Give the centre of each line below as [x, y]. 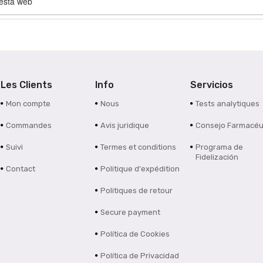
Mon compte [28, 104]
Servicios [212, 85]
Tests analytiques [228, 104]
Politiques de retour [137, 191]
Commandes [28, 126]
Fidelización [217, 157]
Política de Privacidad [140, 256]
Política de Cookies [135, 234]
